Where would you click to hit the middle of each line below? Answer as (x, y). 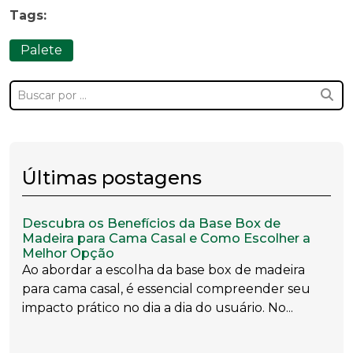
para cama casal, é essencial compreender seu (166, 289)
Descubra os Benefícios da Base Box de (151, 223)
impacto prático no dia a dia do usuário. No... (158, 308)
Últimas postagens (112, 178)
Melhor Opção (68, 253)
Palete (41, 50)
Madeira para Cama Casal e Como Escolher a (166, 238)
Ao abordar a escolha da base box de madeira (163, 270)
